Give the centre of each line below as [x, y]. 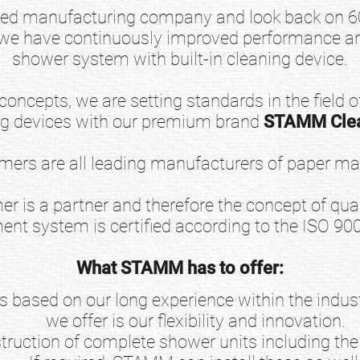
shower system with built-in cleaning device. [180, 58]
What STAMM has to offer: [180, 267]
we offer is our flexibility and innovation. [196, 320]
